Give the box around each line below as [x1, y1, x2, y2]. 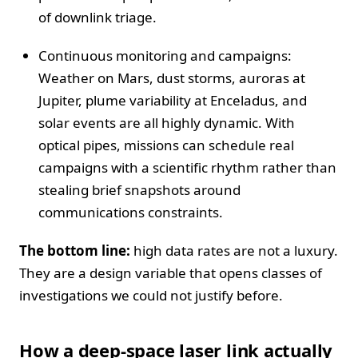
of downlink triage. [38, 7, 157, 26]
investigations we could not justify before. [19, 285, 283, 304]
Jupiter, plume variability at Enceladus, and [38, 90, 307, 109]
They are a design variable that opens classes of [19, 263, 322, 282]
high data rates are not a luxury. [130, 241, 338, 260]
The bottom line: [19, 241, 130, 260]
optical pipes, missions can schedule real [38, 135, 294, 154]
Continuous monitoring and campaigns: [38, 46, 292, 65]
